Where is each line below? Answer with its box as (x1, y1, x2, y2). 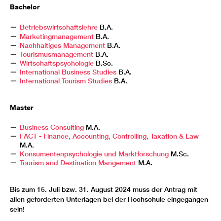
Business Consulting (19, 122, 84, 132)
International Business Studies (19, 67, 116, 76)
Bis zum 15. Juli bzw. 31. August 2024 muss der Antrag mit (10, 184, 197, 194)
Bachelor (10, 2, 39, 11)
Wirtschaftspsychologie (19, 58, 94, 68)
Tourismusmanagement (19, 49, 93, 59)
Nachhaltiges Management (19, 40, 105, 50)
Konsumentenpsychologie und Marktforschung (19, 149, 169, 158)
